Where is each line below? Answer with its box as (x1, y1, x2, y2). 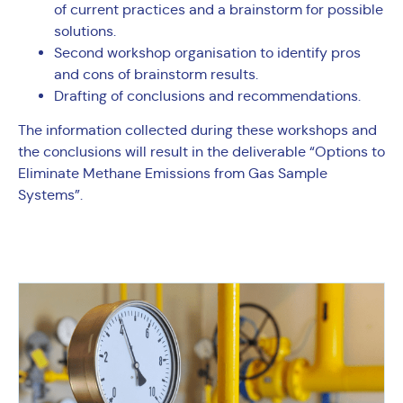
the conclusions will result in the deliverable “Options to (18, 143, 385, 161)
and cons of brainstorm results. (54, 65, 262, 83)
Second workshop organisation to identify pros (54, 43, 361, 61)
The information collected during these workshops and (18, 121, 377, 139)
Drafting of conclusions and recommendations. (54, 86, 361, 104)
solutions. (54, 22, 120, 40)
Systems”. (18, 186, 83, 204)
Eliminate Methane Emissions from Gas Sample (18, 165, 327, 183)
